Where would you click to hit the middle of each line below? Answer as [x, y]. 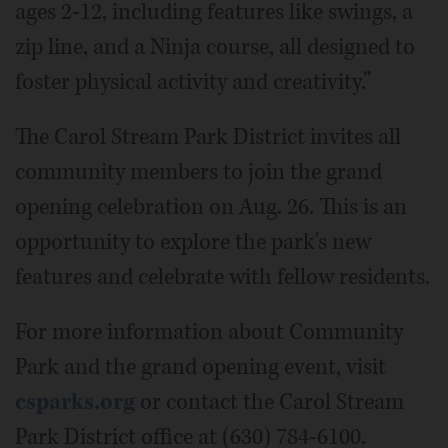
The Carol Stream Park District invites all [208, 136]
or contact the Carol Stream [269, 401]
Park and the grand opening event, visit [200, 366]
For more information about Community [209, 331]
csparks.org [75, 401]
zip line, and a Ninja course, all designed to [215, 46]
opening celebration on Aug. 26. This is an [211, 206]
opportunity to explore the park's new [193, 241]
